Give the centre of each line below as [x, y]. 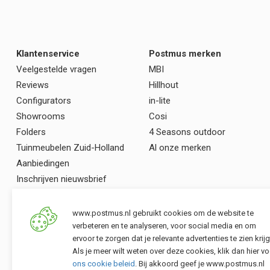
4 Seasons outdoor [187, 132]
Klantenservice [48, 54]
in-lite [160, 101]
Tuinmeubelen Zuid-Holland [70, 148]
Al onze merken [180, 148]
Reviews [33, 85]
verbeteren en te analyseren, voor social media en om [164, 226]
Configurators [44, 101]
